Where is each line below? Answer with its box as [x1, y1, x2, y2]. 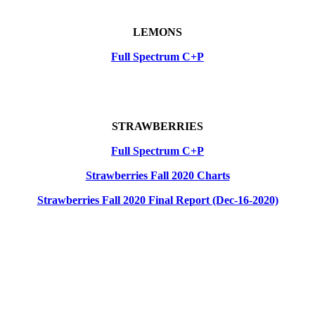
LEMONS [133, 26, 182, 39]
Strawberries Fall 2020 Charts [85, 169, 230, 182]
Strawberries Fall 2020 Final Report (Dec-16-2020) [37, 194, 278, 207]
